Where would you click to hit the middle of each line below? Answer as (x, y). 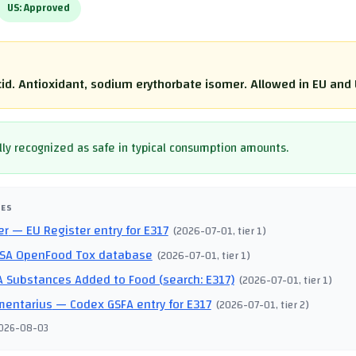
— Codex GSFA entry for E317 (132, 305)
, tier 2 (291, 305)
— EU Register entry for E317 (88, 231)
